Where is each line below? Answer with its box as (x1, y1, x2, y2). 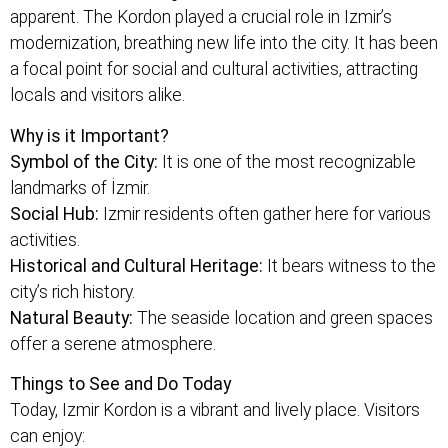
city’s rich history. (10, 281, 135, 302)
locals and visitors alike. (10, 85, 185, 106)
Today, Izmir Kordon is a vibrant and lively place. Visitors (10, 400, 420, 421)
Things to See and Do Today (10, 374, 231, 395)
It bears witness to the (263, 255, 436, 276)
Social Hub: (10, 203, 99, 224)
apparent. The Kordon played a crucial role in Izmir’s (10, 7, 392, 28)
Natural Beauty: (10, 307, 133, 328)
